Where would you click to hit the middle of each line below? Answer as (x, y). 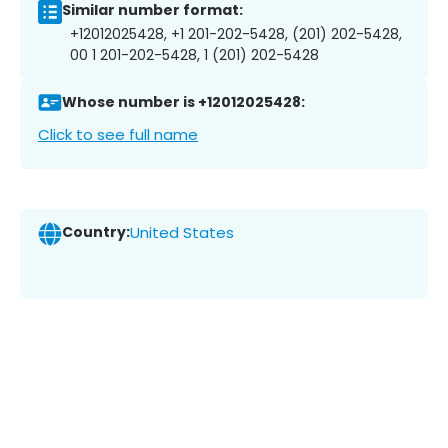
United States (182, 233)
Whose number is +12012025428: (183, 102)
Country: (96, 232)
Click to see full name (118, 134)
